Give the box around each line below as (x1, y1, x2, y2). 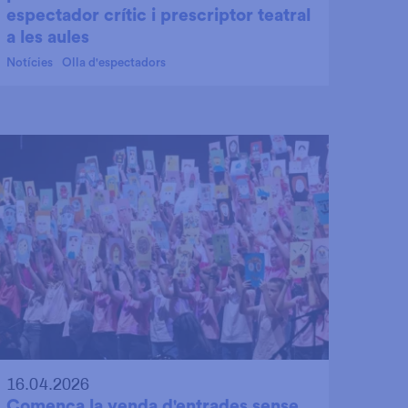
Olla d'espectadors (62, 56, 166, 69)
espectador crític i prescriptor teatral (6, 5, 311, 25)
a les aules (6, 27, 89, 46)
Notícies (6, 56, 53, 69)
